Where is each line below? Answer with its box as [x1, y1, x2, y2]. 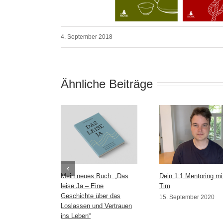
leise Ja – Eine [61, 182, 104, 190]
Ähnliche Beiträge [61, 77, 153, 91]
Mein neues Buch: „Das [61, 172, 128, 180]
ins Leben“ [61, 212, 91, 220]
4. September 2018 [61, 33, 112, 40]
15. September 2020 [159, 193, 215, 201]
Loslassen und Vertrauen [61, 202, 132, 210]
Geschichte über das [61, 192, 120, 200]
